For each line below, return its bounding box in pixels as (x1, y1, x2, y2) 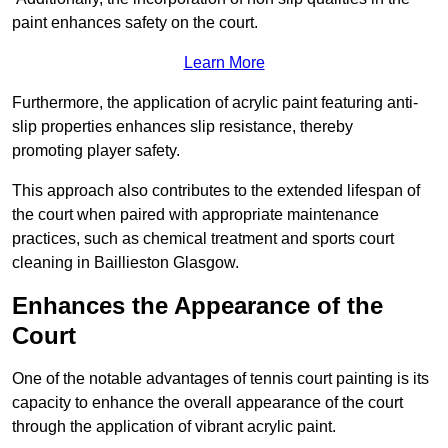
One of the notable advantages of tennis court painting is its (12, 370, 429, 388)
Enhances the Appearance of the (12, 292, 383, 320)
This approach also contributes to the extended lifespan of (12, 182, 420, 200)
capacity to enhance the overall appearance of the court (12, 394, 403, 412)
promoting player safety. (12, 142, 180, 160)
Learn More (183, 54, 265, 72)
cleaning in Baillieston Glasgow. (12, 254, 239, 272)
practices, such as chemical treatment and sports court (12, 230, 394, 248)
